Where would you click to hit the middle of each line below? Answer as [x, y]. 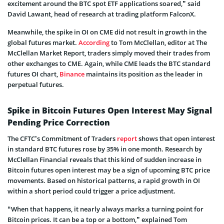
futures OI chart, [33, 74]
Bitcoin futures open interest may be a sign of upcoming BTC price [109, 170]
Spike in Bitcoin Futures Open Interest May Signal [110, 110]
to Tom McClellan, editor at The [158, 42]
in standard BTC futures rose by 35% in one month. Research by [105, 149]
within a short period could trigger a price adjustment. [91, 191]
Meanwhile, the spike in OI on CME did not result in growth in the [107, 32]
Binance [72, 74]
